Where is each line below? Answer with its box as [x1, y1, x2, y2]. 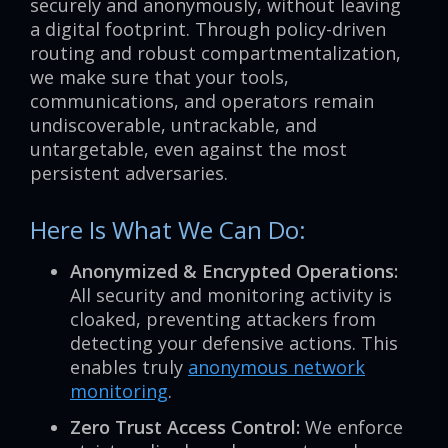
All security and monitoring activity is [70, 283, 392, 308]
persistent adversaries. [30, 161, 228, 186]
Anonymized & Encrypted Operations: [70, 259, 398, 284]
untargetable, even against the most [30, 137, 347, 162]
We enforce [300, 415, 403, 440]
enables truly [70, 355, 188, 380]
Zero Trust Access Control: [70, 415, 300, 440]
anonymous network [188, 355, 365, 380]
